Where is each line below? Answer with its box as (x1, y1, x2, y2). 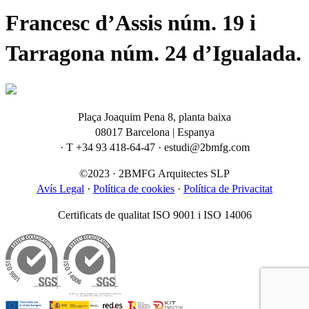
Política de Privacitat (183, 182, 272, 195)
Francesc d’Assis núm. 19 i (6, 10, 256, 36)
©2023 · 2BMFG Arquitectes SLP (79, 167, 230, 179)
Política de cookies (93, 182, 175, 195)
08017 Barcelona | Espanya (94, 126, 215, 138)
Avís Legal (37, 182, 84, 195)
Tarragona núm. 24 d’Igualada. (6, 41, 301, 66)
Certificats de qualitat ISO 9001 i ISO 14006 (57, 208, 252, 221)
